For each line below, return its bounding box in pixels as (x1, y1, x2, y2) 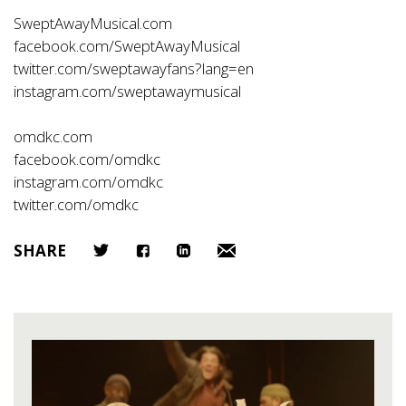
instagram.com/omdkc (14, 170, 163, 192)
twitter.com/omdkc (14, 193, 139, 215)
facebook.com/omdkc (14, 148, 160, 169)
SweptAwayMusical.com (14, 12, 172, 34)
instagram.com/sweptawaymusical (14, 80, 241, 101)
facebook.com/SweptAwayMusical (14, 34, 240, 56)
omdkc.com (14, 125, 92, 147)
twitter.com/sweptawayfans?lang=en (14, 57, 254, 79)
